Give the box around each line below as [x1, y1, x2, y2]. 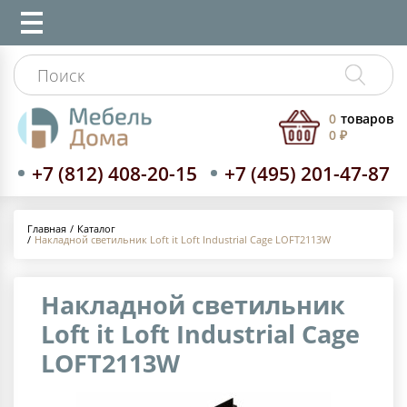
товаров [341, 110, 393, 128]
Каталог [77, 221, 115, 235]
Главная [27, 222, 66, 236]
